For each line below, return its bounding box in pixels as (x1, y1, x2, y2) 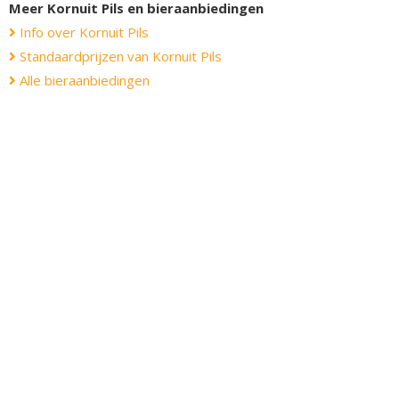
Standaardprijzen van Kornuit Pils (16, 46, 222, 65)
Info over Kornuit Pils (16, 22, 149, 41)
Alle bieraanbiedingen (16, 70, 150, 89)
